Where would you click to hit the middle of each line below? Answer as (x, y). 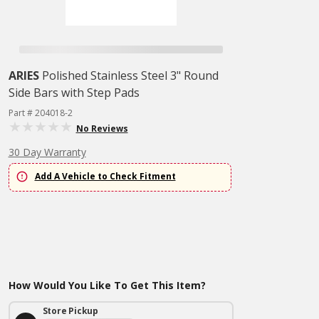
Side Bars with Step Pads (74, 93)
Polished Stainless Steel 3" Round (130, 75)
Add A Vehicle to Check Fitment (105, 177)
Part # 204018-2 (40, 113)
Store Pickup (70, 311)
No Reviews (102, 129)
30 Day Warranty (47, 152)
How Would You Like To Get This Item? (107, 285)
